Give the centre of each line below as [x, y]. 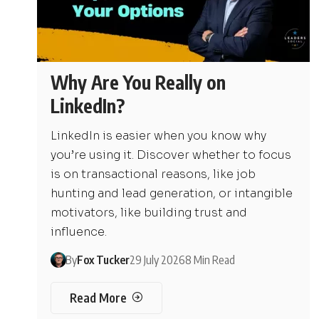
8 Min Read [210, 260]
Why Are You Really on [138, 82]
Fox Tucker [103, 260]
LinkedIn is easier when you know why [159, 136]
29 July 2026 [157, 260]
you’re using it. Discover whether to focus [171, 155]
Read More [98, 297]
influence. [79, 232]
